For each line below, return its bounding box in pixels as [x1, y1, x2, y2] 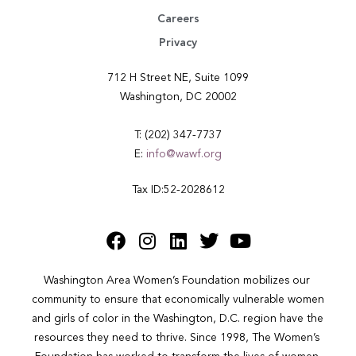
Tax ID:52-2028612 [131, 184, 225, 196]
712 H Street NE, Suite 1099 [107, 72, 249, 84]
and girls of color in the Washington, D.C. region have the [32, 313, 323, 325]
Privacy [159, 37, 197, 49]
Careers [157, 14, 199, 25]
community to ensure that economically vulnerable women [32, 294, 324, 306]
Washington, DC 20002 [119, 91, 237, 103]
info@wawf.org [146, 149, 222, 161]
